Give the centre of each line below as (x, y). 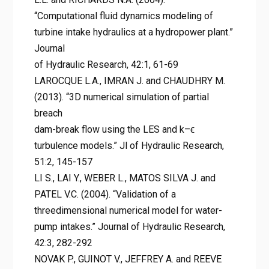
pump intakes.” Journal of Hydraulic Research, (129, 226)
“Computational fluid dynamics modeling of (123, 16)
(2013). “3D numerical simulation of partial (121, 97)
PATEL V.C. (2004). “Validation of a (105, 194)
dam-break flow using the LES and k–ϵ (114, 129)
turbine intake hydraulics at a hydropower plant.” (133, 32)
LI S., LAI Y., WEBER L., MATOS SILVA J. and (125, 178)
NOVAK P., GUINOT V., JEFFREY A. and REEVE (128, 259)
